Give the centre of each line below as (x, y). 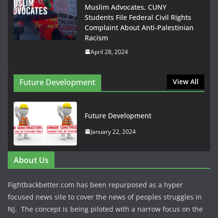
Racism (96, 37)
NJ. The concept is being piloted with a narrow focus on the (105, 209)
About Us (31, 160)
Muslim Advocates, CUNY (126, 7)
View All (186, 81)
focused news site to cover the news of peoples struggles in (105, 197)
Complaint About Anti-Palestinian (139, 27)
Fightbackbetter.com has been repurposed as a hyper (95, 184)
